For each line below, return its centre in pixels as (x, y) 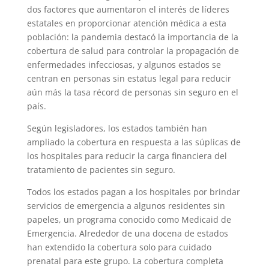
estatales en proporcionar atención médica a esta (126, 23)
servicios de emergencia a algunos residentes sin (126, 205)
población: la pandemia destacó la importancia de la (132, 37)
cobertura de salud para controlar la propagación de (133, 50)
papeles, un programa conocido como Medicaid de (129, 219)
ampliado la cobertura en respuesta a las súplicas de (134, 142)
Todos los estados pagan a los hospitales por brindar (133, 192)
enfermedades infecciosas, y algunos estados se (124, 64)
